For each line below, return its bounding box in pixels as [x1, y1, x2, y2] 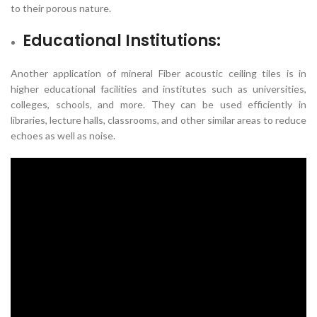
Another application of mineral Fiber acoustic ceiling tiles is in [11, 67, 306, 79]
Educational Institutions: [23, 30, 221, 52]
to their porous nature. [11, 2, 111, 14]
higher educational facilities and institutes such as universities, [11, 83, 306, 95]
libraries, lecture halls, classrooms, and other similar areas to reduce [11, 114, 306, 126]
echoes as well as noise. [11, 129, 115, 142]
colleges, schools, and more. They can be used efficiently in [11, 98, 306, 110]
